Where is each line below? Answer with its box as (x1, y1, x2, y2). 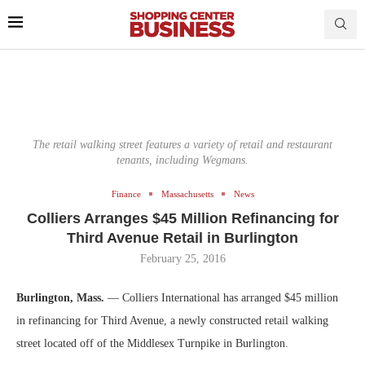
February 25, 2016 (139, 252, 226, 265)
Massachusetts (161, 188, 213, 199)
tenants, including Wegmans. (117, 153, 248, 166)
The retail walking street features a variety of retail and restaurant (33, 138, 332, 151)
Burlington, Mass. (16, 291, 108, 304)
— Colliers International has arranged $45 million (108, 291, 338, 304)
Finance (111, 188, 141, 199)
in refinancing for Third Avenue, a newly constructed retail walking (16, 314, 328, 327)
